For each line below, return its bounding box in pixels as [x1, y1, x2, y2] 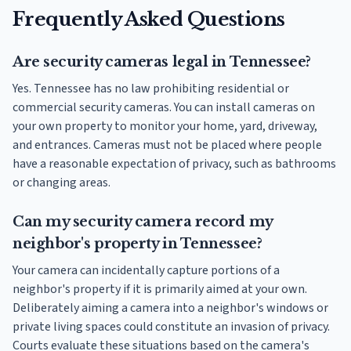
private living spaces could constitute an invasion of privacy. [13, 318, 330, 336]
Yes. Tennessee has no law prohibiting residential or [13, 80, 289, 98]
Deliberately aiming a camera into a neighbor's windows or [13, 299, 328, 317]
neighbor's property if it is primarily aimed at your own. [13, 280, 307, 299]
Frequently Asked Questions [13, 8, 285, 31]
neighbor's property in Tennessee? [13, 235, 262, 253]
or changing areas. [13, 174, 110, 192]
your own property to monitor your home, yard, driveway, [13, 118, 317, 136]
